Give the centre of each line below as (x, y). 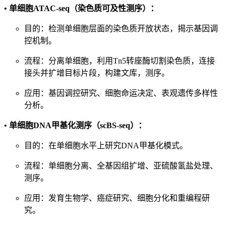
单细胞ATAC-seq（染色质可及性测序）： (84, 9)
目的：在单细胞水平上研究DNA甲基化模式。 (106, 146)
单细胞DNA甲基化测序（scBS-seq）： (78, 126)
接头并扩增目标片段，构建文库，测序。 (97, 73)
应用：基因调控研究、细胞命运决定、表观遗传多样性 (121, 93)
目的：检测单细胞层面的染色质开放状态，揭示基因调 (121, 29)
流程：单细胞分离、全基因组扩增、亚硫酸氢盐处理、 (121, 166)
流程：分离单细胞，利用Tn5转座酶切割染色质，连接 (120, 61)
